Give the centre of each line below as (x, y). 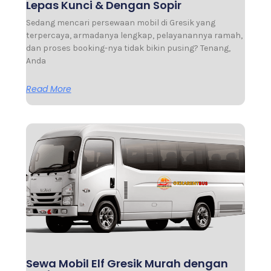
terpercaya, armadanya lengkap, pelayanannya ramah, (134, 35)
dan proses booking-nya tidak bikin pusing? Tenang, (128, 48)
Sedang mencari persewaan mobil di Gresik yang (120, 22)
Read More (48, 89)
